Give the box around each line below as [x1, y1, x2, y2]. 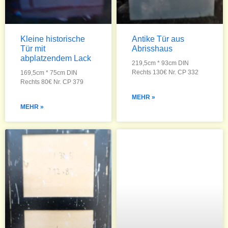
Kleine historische [20, 35, 85, 43]
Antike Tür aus [132, 35, 184, 43]
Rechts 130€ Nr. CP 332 [132, 69, 198, 76]
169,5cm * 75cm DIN [20, 69, 77, 76]
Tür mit [20, 44, 45, 53]
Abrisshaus [132, 44, 173, 53]
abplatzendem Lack [20, 54, 91, 63]
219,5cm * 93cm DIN [132, 60, 189, 67]
